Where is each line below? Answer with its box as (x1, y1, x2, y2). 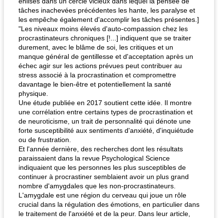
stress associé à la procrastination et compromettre (18, 71, 176, 79)
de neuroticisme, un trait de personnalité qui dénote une (18, 117, 191, 125)
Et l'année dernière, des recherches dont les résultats (18, 145, 183, 153)
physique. (18, 90, 48, 97)
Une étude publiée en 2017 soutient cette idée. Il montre (18, 99, 192, 107)
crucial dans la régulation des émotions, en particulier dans (18, 200, 200, 208)
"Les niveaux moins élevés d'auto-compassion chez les (18, 25, 188, 33)
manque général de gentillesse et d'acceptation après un (18, 53, 193, 60)
